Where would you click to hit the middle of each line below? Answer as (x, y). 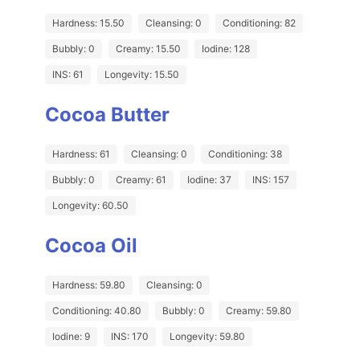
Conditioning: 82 (259, 23)
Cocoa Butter (107, 115)
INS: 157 (271, 180)
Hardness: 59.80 (89, 285)
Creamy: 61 (141, 180)
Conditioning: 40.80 (97, 311)
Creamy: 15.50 (148, 49)
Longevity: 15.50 (142, 75)
